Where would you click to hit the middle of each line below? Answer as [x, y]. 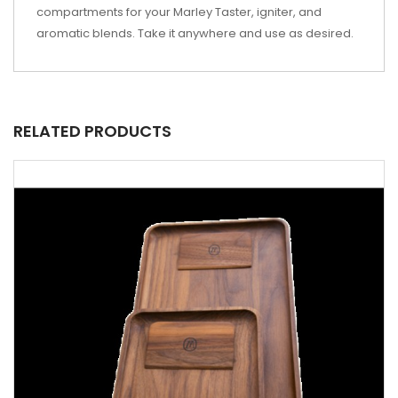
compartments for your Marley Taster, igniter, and [179, 12]
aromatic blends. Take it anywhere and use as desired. [195, 33]
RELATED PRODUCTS [92, 131]
